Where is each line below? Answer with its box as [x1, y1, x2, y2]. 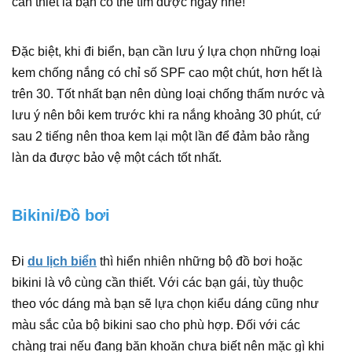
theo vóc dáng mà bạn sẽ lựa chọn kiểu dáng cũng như [12, 297, 319, 310]
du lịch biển [27, 255, 97, 268]
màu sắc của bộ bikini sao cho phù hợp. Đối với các [12, 318, 300, 332]
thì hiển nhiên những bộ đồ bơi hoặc [97, 255, 302, 268]
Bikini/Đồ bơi [12, 207, 110, 224]
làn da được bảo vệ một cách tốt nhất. [12, 151, 222, 164]
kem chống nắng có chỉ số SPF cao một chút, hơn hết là [12, 66, 322, 79]
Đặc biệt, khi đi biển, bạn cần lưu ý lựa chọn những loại [12, 45, 321, 58]
